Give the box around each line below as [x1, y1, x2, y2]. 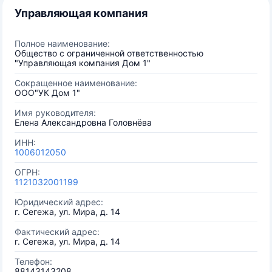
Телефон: [15, 256, 52, 267]
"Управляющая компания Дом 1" [15, 58, 151, 68]
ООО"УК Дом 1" [15, 87, 80, 98]
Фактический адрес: [15, 226, 100, 237]
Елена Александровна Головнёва [15, 117, 152, 127]
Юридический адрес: [15, 197, 103, 207]
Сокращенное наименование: [15, 78, 137, 88]
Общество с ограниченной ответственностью [15, 48, 203, 58]
